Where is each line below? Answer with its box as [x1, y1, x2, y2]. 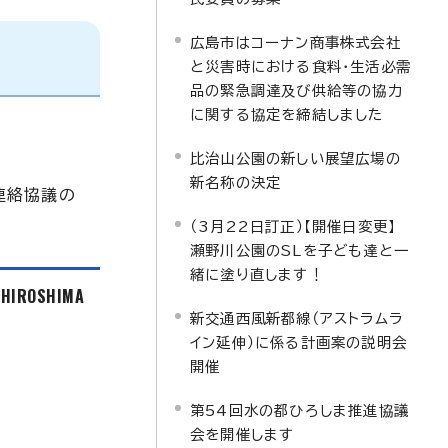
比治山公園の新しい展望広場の [190, 151, 401, 166]
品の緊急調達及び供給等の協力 [190, 83, 403, 98]
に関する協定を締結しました [190, 107, 384, 122]
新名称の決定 [190, 175, 282, 190]
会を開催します [190, 427, 295, 442]
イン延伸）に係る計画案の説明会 [190, 335, 407, 350]
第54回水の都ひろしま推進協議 [190, 403, 409, 418]
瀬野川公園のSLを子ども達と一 [190, 243, 409, 258]
